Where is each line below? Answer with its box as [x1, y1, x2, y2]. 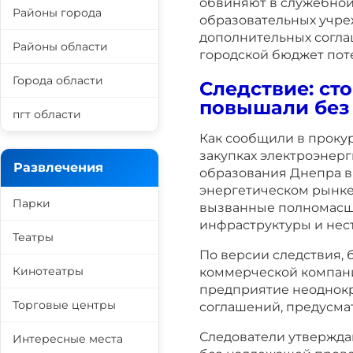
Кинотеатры [13, 264, 84, 278]
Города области [13, 73, 103, 87]
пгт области [13, 107, 81, 121]
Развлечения [13, 160, 103, 175]
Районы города [13, 6, 102, 20]
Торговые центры [13, 298, 116, 312]
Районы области [13, 39, 108, 54]
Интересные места [13, 332, 123, 346]
